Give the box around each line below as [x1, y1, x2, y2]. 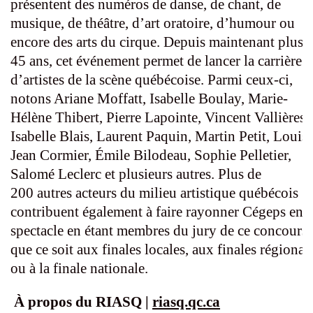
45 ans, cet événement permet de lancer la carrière [10, 52, 302, 70]
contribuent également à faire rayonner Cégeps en [10, 203, 303, 221]
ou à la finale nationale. [10, 260, 148, 277]
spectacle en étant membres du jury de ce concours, [10, 222, 311, 240]
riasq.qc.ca [152, 293, 220, 311]
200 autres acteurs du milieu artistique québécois [10, 184, 298, 202]
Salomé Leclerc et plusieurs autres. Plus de [10, 166, 261, 183]
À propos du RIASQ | [14, 293, 152, 311]
